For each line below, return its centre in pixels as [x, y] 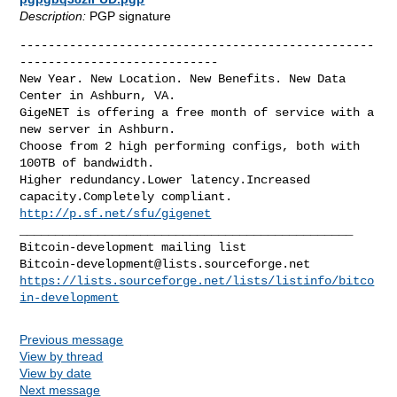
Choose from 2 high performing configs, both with [190, 146]
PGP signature [129, 16]
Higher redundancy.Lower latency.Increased [165, 179]
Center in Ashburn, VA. [98, 95]
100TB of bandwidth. [87, 163]
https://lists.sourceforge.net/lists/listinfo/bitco [197, 280]
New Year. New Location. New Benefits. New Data [183, 78]
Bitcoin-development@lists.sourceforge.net [165, 264]
